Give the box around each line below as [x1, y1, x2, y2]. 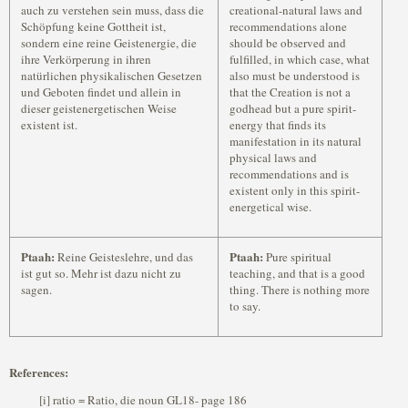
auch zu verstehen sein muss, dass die [21, 2, 204, 18]
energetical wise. [229, 199, 311, 215]
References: [9, 363, 68, 381]
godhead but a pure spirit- [229, 100, 356, 117]
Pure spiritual [263, 249, 331, 265]
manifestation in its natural [229, 133, 362, 149]
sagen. [21, 281, 52, 298]
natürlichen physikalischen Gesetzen [21, 67, 202, 84]
